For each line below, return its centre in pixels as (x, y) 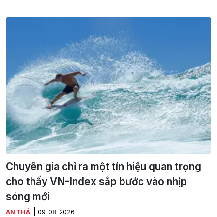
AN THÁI (20, 212)
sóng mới (28, 196)
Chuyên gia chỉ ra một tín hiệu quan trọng (103, 166)
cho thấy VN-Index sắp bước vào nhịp (96, 181)
